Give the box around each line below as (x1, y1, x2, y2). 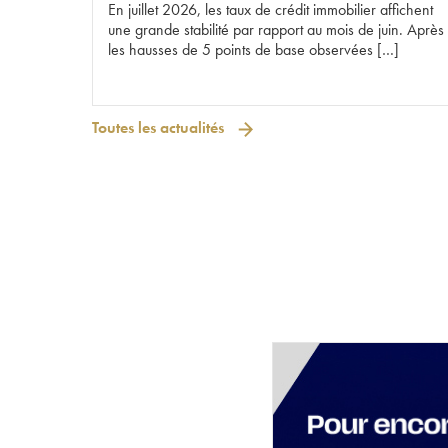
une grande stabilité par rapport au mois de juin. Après (108, 19, 444, 41)
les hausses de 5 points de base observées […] (108, 39, 399, 61)
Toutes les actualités (92, 117, 228, 138)
